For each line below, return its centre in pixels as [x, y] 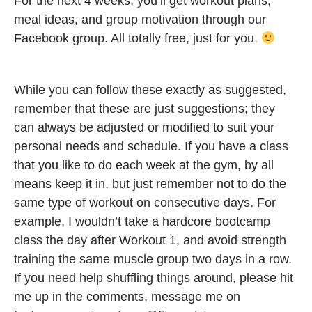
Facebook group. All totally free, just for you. [138, 38]
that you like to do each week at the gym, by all [144, 165]
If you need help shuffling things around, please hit [154, 278]
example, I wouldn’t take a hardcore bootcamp [142, 221]
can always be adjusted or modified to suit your [144, 127]
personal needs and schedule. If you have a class [151, 146]
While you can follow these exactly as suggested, [150, 90]
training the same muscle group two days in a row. [153, 259]
